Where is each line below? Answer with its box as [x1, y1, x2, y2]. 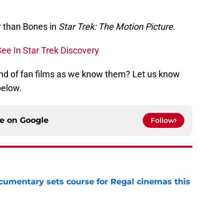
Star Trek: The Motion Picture [58, 21, 173, 32]
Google [20, 115, 49, 125]
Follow [151, 116, 174, 125]
